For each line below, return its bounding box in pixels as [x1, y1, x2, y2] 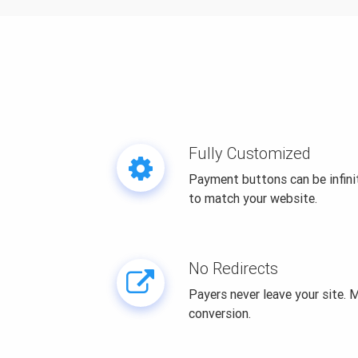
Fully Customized [188, 143, 311, 163]
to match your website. [188, 190, 317, 206]
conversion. [188, 305, 251, 321]
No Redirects [188, 258, 278, 278]
